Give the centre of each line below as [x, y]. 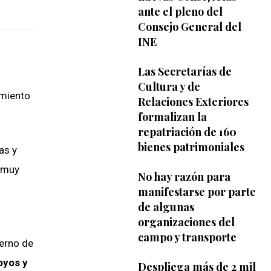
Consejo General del [189, 26]
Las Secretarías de [184, 71]
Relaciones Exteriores [193, 101]
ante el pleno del [180, 11]
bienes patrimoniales [191, 147]
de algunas [166, 207]
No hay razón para [184, 176]
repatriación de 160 [187, 132]
